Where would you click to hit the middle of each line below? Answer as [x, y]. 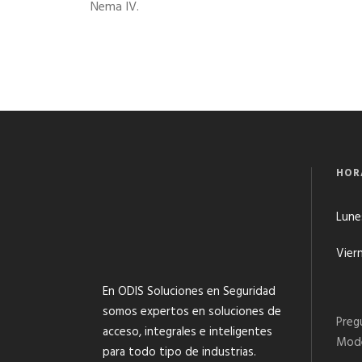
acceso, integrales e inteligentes [187, 332]
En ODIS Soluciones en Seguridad [189, 291]
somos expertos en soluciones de [192, 311]
